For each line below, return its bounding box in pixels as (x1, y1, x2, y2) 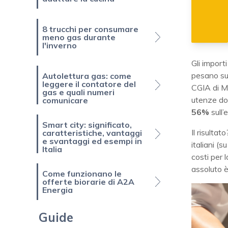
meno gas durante (42, 32, 116, 43)
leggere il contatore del (42, 79, 136, 90)
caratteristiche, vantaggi (42, 128, 142, 138)
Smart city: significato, (42, 120, 132, 130)
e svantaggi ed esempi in (42, 136, 142, 147)
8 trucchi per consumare (42, 24, 138, 35)
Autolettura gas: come (42, 71, 131, 81)
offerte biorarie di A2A (42, 177, 134, 187)
